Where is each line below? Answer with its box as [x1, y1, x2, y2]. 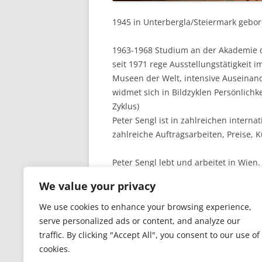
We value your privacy [39, 179, 156, 193]
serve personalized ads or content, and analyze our [39, 215, 240, 226]
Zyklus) [112, 100, 139, 112]
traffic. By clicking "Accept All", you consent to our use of [39, 229, 260, 240]
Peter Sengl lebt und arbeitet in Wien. [112, 156, 260, 168]
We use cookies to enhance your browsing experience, [39, 201, 251, 212]
